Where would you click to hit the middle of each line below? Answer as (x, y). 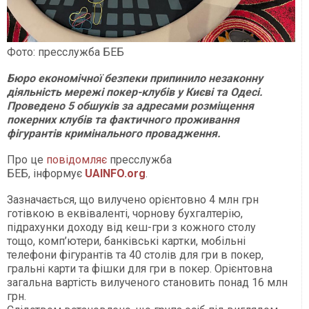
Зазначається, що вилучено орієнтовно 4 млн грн (133, 200)
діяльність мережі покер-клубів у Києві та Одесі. (135, 92)
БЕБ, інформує (46, 174)
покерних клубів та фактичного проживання (123, 120)
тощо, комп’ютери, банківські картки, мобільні (126, 241)
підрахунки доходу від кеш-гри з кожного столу (131, 228)
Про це (27, 160)
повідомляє (77, 160)
